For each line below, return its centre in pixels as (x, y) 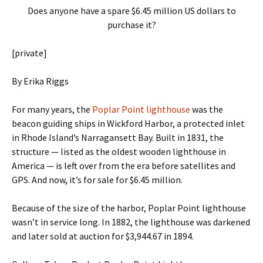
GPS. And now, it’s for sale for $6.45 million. (97, 180)
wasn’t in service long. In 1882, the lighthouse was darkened (131, 222)
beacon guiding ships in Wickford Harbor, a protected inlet (128, 124)
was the (207, 109)
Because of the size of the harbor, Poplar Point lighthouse (129, 208)
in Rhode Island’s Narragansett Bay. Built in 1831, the (118, 138)
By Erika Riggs (40, 81)
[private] (29, 53)
